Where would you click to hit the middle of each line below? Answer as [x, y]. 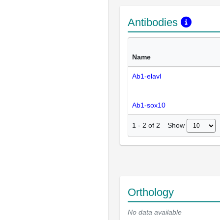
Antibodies [154, 22]
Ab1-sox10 [149, 105]
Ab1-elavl [147, 76]
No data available [155, 212]
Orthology [151, 192]
